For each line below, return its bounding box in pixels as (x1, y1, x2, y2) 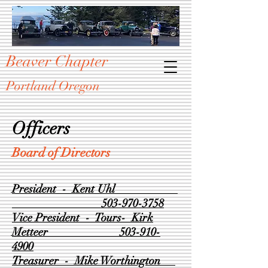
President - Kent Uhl (12, 182, 178, 196)
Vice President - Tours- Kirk (12, 211, 153, 225)
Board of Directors (12, 145, 110, 160)
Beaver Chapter (6, 52, 108, 71)
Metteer (12, 225, 120, 239)
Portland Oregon (6, 78, 100, 94)
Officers (12, 118, 70, 139)
